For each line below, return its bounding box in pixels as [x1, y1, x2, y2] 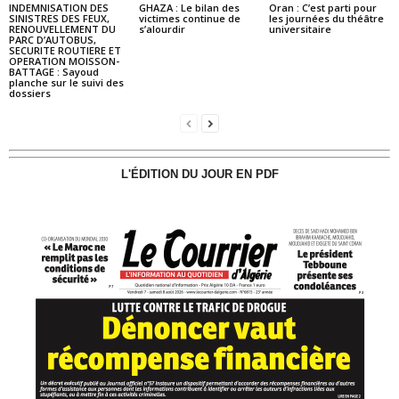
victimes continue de [138, 11, 240, 25]
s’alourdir [138, 21, 185, 36]
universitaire [268, 21, 331, 36]
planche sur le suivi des [9, 75, 124, 89]
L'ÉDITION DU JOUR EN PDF [120, 167, 279, 181]
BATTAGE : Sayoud [9, 64, 99, 78]
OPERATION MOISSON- [9, 53, 119, 68]
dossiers [9, 85, 53, 100]
